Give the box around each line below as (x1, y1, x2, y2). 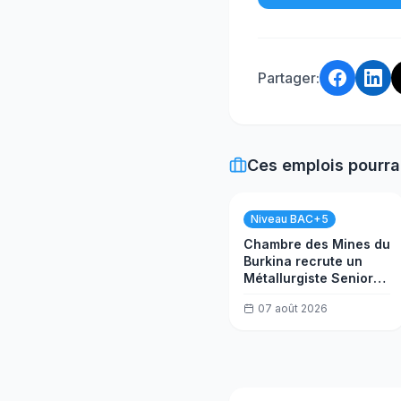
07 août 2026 (258, 302, 328, 315)
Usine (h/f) (243, 287, 310, 303)
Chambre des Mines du (243, 236, 390, 252)
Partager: (258, 69, 320, 87)
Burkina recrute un (243, 253, 363, 269)
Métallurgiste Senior (243, 270, 373, 286)
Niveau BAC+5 (251, 212, 328, 226)
